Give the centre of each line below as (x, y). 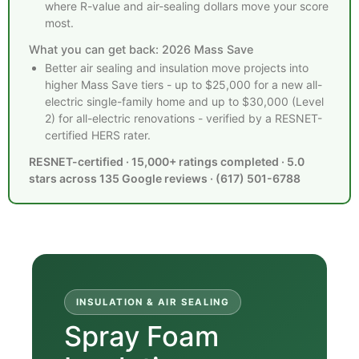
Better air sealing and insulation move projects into (177, 68)
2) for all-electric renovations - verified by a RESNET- (184, 118)
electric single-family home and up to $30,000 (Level (184, 101)
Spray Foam (141, 336)
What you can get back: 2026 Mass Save (141, 49)
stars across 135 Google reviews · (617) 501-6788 (165, 178)
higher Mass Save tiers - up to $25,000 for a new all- (184, 85)
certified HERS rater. (98, 135)
